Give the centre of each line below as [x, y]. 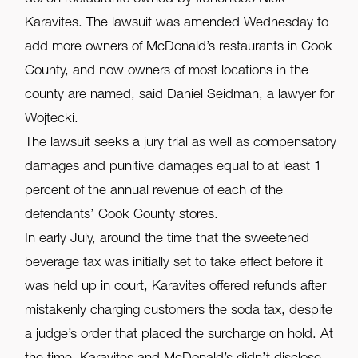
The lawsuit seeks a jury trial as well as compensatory [181, 144]
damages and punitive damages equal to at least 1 [173, 168]
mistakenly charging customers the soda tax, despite [179, 312]
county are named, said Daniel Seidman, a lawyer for [180, 96]
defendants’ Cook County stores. [122, 216]
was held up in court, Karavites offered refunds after [176, 288]
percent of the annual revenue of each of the [154, 192]
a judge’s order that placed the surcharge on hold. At [179, 336]
